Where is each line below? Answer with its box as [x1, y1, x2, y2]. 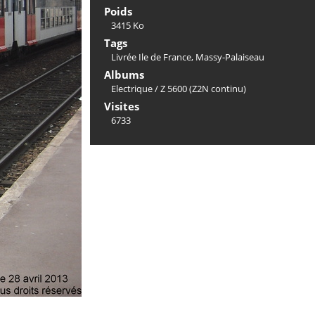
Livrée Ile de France [111, 51, 191, 63]
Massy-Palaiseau [195, 51, 264, 63]
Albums [104, 67, 144, 82]
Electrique [111, 82, 153, 95]
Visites [104, 99, 139, 113]
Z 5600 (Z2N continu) [160, 82, 246, 95]
